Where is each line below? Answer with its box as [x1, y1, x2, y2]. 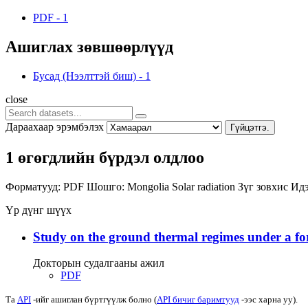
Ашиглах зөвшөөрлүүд [5, 38, 173, 56]
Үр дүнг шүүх [5, 203, 71, 216]
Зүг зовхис [238, 180, 291, 192]
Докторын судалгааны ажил [33, 257, 164, 269]
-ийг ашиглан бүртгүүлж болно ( [31, 294, 157, 305]
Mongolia [127, 180, 172, 192]
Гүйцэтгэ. [230, 122, 269, 133]
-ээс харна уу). [239, 294, 298, 305]
